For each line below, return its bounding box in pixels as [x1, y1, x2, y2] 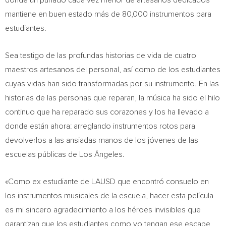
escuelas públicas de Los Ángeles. [5, 150, 125, 158]
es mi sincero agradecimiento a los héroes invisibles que [5, 206, 201, 214]
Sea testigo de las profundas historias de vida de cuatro [5, 51, 196, 60]
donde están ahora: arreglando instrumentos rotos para [5, 122, 195, 130]
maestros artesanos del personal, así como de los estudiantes [5, 66, 220, 74]
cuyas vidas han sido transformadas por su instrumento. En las [5, 80, 219, 88]
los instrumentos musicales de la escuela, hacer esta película [5, 192, 213, 200]
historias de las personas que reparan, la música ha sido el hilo [5, 94, 220, 102]
